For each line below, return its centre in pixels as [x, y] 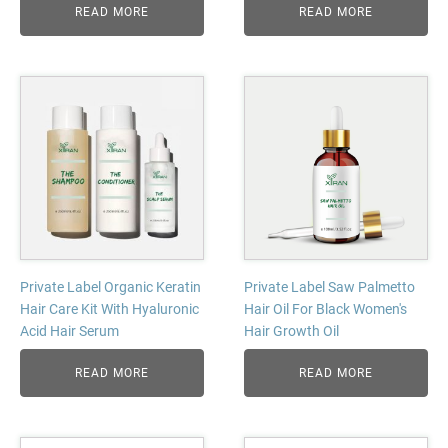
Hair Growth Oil [291, 331]
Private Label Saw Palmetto [329, 287]
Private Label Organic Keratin [110, 287]
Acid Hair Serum [69, 331]
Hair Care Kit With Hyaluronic [109, 309]
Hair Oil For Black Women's [325, 309]
